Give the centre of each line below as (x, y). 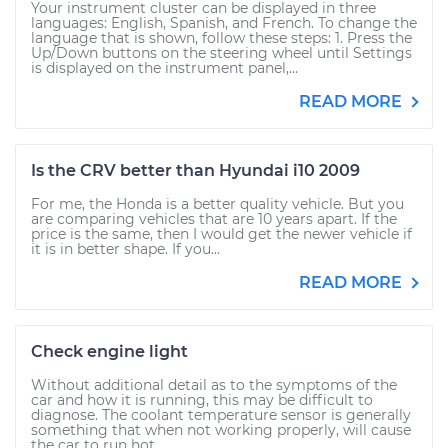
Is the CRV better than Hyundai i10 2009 (195, 170)
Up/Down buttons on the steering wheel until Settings (221, 53)
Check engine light (109, 351)
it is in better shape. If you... (125, 249)
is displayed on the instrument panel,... (164, 68)
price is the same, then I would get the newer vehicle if (221, 234)
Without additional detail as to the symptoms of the (214, 385)
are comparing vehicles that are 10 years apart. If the (214, 219)
